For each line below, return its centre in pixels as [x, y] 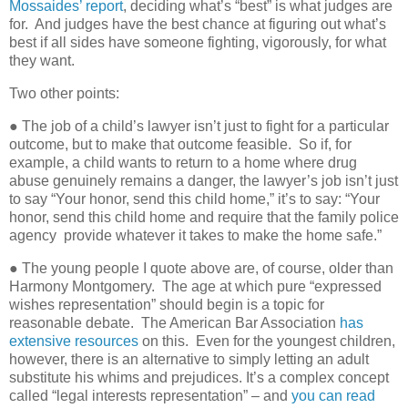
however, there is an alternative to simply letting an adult [189, 359]
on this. [163, 341]
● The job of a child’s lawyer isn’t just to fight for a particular [199, 127]
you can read [333, 395]
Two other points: [66, 94]
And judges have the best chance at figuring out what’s [210, 25]
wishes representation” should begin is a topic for [167, 304]
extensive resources [74, 341]
